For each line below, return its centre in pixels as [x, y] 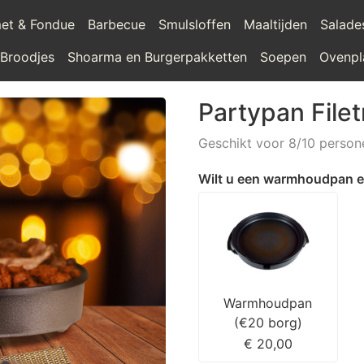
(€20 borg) [268, 322]
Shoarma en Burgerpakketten [158, 57]
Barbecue [117, 24]
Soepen [284, 57]
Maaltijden [276, 24]
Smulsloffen [195, 24]
